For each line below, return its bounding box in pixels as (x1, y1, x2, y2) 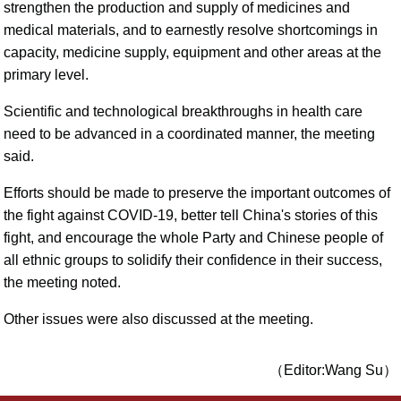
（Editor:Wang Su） (269, 363, 397, 378)
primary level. (4, 67, 90, 82)
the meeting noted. (4, 275, 122, 290)
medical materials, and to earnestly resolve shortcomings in (4, 22, 379, 38)
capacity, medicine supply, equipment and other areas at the (4, 45, 382, 60)
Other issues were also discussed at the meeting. (4, 311, 318, 327)
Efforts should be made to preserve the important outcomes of (4, 185, 391, 200)
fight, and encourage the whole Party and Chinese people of (4, 230, 384, 245)
